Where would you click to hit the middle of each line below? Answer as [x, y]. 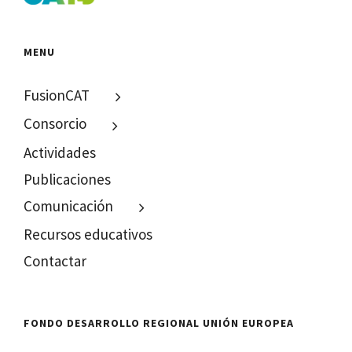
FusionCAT [57, 95]
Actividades [60, 152]
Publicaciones [68, 179]
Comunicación [69, 205]
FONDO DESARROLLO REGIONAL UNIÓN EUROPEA [159, 323]
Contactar [55, 261]
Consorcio [55, 124]
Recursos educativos [88, 235]
